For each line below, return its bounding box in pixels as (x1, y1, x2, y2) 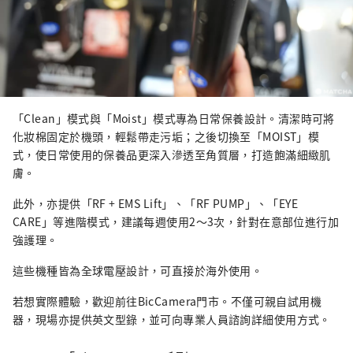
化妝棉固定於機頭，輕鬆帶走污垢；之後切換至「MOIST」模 (13, 128, 320, 145)
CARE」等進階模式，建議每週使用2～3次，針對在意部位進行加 (13, 214, 340, 230)
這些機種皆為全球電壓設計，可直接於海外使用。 (13, 262, 263, 279)
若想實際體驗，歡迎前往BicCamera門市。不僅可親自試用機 (13, 293, 322, 310)
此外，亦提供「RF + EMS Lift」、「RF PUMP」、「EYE (13, 195, 299, 212)
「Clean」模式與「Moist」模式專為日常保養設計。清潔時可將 (13, 110, 335, 127)
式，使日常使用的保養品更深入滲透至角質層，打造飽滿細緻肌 (13, 147, 331, 163)
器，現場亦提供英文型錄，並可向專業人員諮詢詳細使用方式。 (13, 311, 331, 328)
